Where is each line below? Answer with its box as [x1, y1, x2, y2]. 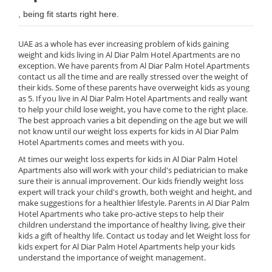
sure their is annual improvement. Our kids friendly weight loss [18, 175, 243, 186]
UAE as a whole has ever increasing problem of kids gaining [18, 38, 229, 49]
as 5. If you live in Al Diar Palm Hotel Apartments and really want [18, 93, 248, 104]
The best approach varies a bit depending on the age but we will [18, 115, 247, 126]
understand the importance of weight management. [18, 252, 206, 263]
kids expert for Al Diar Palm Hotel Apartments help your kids [18, 241, 235, 252]
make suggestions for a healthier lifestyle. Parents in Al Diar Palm [18, 197, 250, 208]
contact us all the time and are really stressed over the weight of [18, 71, 248, 82]
